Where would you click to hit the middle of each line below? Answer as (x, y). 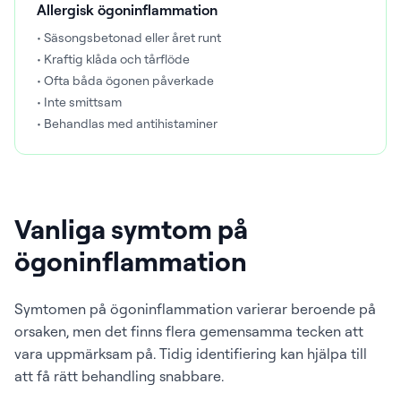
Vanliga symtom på (131, 228)
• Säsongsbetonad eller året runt (129, 37)
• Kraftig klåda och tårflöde (113, 59)
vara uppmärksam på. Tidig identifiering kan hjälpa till (191, 354)
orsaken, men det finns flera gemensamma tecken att (189, 331)
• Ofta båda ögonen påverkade (125, 80)
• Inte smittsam (79, 102)
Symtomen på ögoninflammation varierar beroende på (195, 309)
